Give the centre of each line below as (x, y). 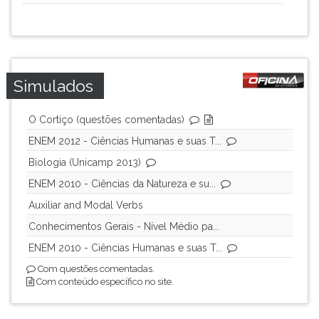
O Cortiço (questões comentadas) (106, 120)
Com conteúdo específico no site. (104, 282)
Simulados (53, 86)
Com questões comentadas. (95, 269)
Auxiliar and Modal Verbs (86, 205)
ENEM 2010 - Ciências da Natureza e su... (122, 184)
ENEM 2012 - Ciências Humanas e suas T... (125, 141)
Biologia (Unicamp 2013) (85, 162)
